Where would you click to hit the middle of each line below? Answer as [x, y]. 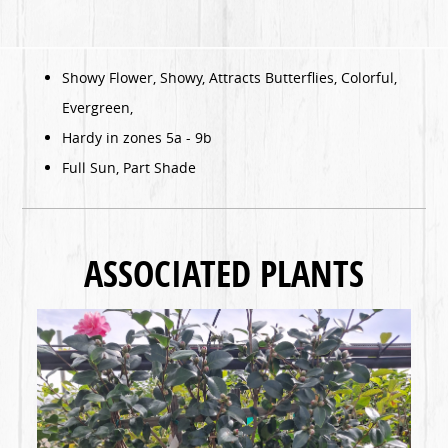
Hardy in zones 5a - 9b [137, 137]
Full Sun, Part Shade [129, 167]
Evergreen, [98, 107]
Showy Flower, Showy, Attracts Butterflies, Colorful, [230, 77]
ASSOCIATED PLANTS [224, 273]
